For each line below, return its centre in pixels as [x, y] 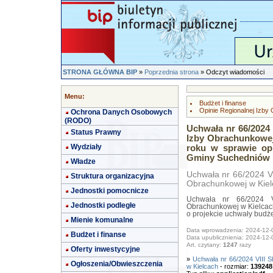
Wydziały [86, 147]
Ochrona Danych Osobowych [121, 112]
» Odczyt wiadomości [232, 72]
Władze [83, 161]
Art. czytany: [204, 245]
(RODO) [78, 121]
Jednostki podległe [103, 205]
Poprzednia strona [172, 72]
